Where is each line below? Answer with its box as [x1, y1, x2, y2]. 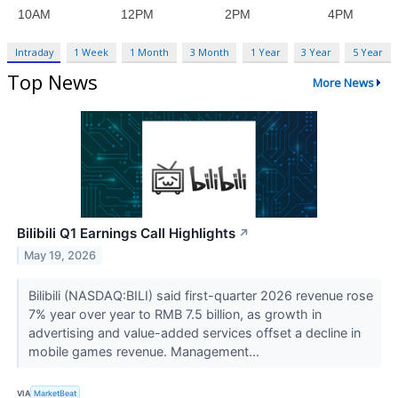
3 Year [301, 45, 332, 60]
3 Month [189, 45, 229, 60]
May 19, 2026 [24, 248, 97, 262]
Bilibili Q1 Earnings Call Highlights [17, 224, 235, 242]
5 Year [352, 45, 383, 60]
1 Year [250, 45, 281, 60]
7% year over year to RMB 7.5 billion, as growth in [28, 306, 322, 322]
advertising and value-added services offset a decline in [28, 324, 361, 340]
